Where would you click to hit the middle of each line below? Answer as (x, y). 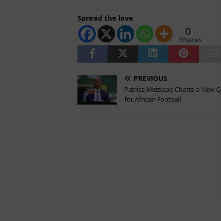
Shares (190, 40)
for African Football (153, 99)
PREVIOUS (150, 78)
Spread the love (105, 18)
